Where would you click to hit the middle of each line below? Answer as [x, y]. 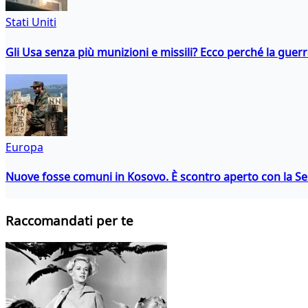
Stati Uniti [31, 22]
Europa [24, 147]
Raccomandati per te [69, 221]
